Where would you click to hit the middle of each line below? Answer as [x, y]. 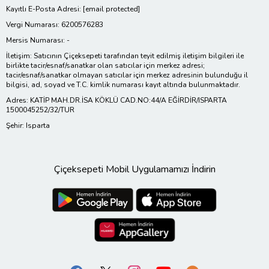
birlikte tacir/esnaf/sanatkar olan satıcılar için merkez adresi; [105, 65]
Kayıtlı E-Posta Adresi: [44, 9]
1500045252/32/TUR [40, 110]
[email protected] [111, 9]
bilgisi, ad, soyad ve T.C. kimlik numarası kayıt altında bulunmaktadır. [123, 84]
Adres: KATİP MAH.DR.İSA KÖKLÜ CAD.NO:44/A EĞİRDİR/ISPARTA [116, 100]
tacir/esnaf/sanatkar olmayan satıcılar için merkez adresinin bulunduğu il [127, 75]
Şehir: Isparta [28, 125]
